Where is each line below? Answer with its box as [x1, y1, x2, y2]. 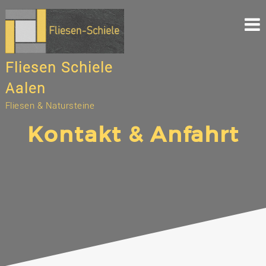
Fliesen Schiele [5, 59, 113, 76]
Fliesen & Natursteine [5, 100, 95, 111]
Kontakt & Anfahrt [27, 121, 239, 146]
